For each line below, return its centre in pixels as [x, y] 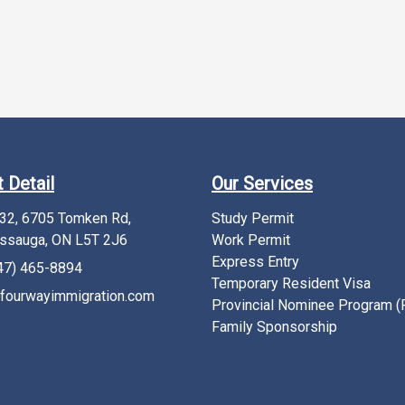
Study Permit [253, 218]
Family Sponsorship [274, 326]
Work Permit [251, 240]
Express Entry [255, 261]
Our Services [262, 183]
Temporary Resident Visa [291, 283]
